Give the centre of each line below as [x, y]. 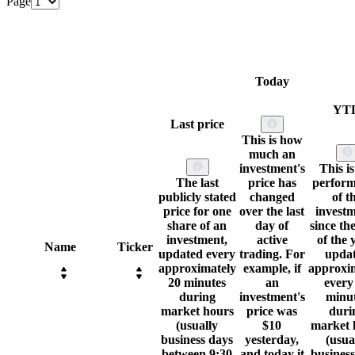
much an [272, 155]
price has [272, 183]
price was [272, 311]
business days [197, 340]
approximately [197, 269]
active [272, 240]
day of [272, 226]
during [197, 297]
